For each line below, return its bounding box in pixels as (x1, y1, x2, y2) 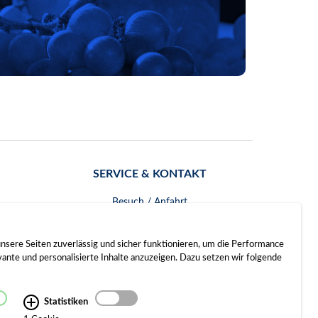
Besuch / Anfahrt (112, 197, 187, 207)
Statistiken (44, 297, 89, 307)
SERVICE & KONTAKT (93, 168, 207, 180)
